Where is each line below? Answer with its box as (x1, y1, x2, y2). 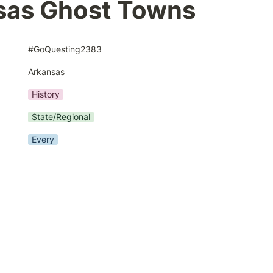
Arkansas (28, 66, 65, 77)
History (32, 88, 60, 99)
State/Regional (32, 111, 90, 122)
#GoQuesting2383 (28, 43, 102, 54)
